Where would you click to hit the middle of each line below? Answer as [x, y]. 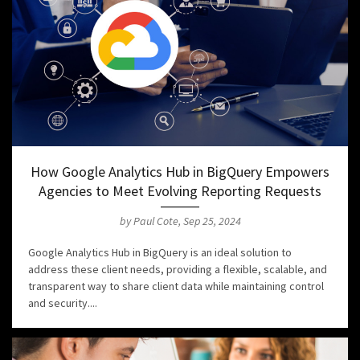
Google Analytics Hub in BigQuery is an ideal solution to [160, 253]
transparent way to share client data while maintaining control [176, 286]
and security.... [63, 303]
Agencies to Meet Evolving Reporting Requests [180, 191]
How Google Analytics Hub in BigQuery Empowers [180, 172]
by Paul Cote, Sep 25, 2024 [180, 221]
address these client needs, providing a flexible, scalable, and [178, 270]
